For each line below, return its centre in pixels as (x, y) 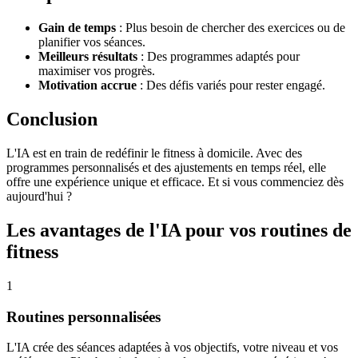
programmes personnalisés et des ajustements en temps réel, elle (166, 168)
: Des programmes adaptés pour (219, 57)
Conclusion (52, 119)
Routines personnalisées (84, 316)
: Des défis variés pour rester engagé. (231, 86)
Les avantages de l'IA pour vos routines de (179, 230)
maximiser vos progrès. (97, 71)
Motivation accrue (88, 86)
